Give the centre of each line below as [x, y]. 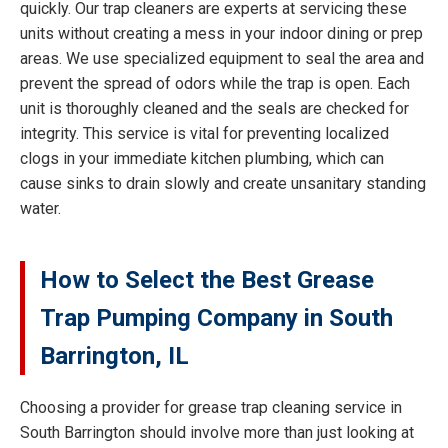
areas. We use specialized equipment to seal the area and [222, 59]
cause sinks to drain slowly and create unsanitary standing [223, 184]
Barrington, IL [114, 356]
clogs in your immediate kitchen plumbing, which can [202, 159]
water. [40, 209]
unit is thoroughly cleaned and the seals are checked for [214, 109]
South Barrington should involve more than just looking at [217, 433]
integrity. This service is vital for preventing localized [204, 134]
